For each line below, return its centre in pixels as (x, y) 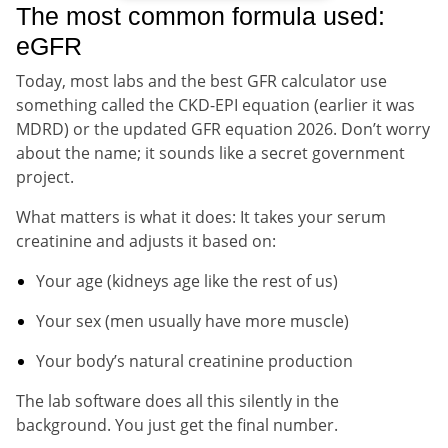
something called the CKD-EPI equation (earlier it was (215, 104)
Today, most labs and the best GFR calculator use (201, 80)
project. (45, 176)
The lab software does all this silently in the (177, 400)
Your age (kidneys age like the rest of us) (187, 280)
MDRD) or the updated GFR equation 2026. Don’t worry (223, 128)
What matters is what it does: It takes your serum (201, 216)
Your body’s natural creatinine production (194, 360)
